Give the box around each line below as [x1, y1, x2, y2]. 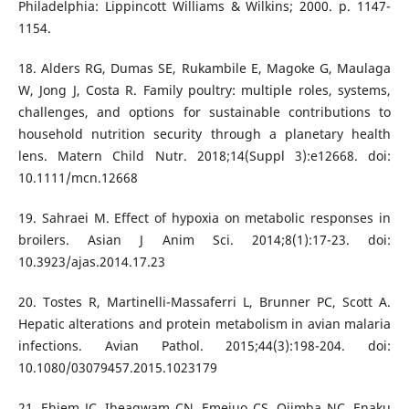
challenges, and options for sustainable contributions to [17, 103, 392, 121]
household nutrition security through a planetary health [17, 125, 392, 143]
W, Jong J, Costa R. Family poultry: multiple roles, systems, [17, 81, 392, 100]
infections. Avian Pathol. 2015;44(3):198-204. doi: [17, 337, 392, 355]
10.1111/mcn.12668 [17, 169, 138, 187]
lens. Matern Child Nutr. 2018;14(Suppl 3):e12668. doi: [17, 147, 392, 165]
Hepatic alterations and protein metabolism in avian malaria [17, 315, 392, 333]
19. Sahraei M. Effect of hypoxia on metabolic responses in [17, 209, 392, 227]
